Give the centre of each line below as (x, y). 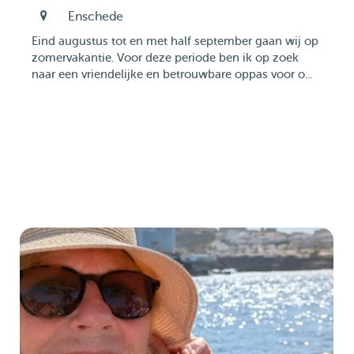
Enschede (95, 17)
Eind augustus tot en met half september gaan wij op (175, 41)
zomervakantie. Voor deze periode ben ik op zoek (165, 58)
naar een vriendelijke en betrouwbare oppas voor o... (172, 75)
